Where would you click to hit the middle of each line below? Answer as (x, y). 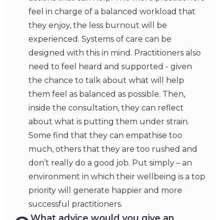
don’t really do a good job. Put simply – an (110, 163)
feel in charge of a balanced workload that (112, 12)
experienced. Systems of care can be (100, 39)
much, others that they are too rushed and (113, 149)
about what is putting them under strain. (109, 122)
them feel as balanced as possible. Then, (107, 94)
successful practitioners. (75, 204)
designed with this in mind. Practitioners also (115, 53)
